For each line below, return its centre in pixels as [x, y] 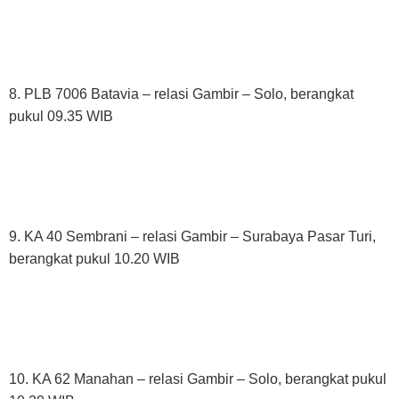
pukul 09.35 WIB [61, 116]
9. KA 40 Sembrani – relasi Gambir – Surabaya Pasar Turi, [192, 236]
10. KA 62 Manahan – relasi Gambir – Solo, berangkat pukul [198, 379]
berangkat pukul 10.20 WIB [94, 258]
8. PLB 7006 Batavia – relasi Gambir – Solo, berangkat [181, 94]
